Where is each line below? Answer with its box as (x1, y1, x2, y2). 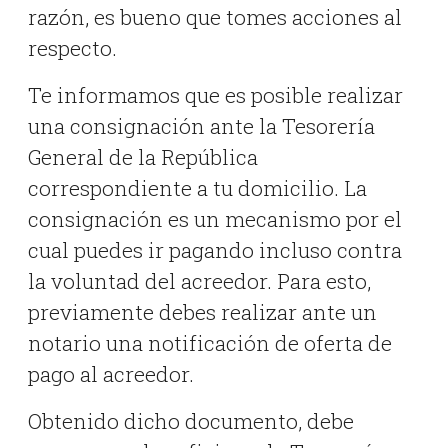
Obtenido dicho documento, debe (27, 407, 354, 436)
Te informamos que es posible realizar (27, 81, 403, 110)
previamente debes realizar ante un (27, 298, 377, 327)
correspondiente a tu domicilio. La (27, 174, 367, 203)
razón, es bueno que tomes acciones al (27, 3, 402, 32)
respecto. (27, 34, 117, 63)
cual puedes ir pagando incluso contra (27, 236, 402, 265)
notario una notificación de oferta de (27, 329, 392, 358)
